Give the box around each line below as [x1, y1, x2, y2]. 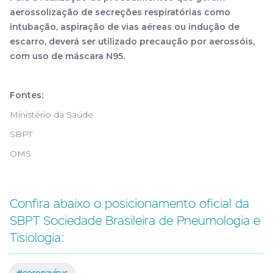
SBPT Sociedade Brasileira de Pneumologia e [10, 213, 260, 229]
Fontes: [10, 90, 43, 101]
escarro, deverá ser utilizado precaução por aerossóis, [10, 36, 255, 47]
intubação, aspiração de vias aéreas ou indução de [10, 21, 239, 32]
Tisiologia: [10, 230, 65, 246]
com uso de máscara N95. [10, 51, 125, 62]
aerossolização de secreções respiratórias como [10, 7, 230, 18]
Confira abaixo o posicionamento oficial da [10, 196, 249, 211]
